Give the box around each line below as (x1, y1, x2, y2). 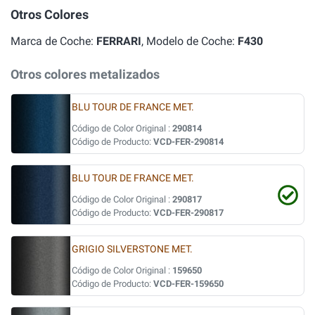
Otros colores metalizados (11, 67, 160, 82)
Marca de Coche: (11, 34, 96, 48)
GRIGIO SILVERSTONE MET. (72, 243, 193, 255)
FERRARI (96, 34, 141, 48)
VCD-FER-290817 (153, 207, 224, 218)
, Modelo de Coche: (141, 34, 238, 48)
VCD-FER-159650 (153, 278, 224, 289)
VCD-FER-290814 (153, 136, 224, 147)
